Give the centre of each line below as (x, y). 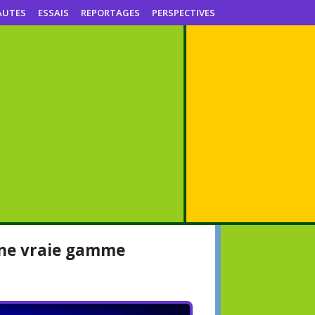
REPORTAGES (110, 13)
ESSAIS (53, 13)
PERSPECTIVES (184, 13)
